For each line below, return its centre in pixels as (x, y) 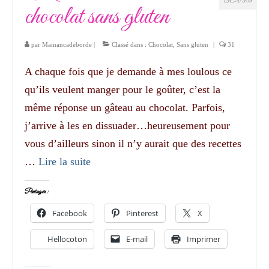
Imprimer (204, 239)
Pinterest (142, 213)
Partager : (37, 192)
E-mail (137, 239)
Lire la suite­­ (65, 161)
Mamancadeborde (67, 44)
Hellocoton (67, 239)
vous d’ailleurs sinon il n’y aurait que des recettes (133, 143)
